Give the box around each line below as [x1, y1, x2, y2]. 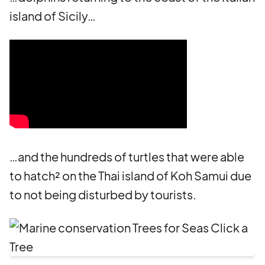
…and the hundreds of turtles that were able [9, 149, 244, 164]
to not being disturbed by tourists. [9, 187, 196, 202]
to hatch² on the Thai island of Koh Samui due [9, 168, 251, 183]
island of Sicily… [9, 8, 96, 23]
